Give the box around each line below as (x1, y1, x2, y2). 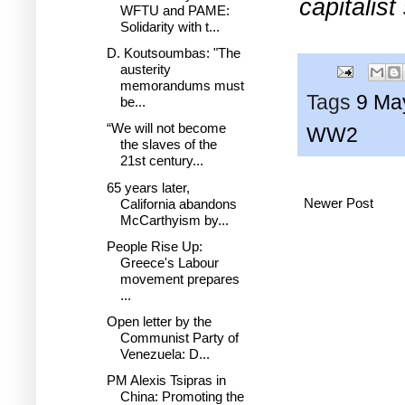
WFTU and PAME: (119, 2, 230, 18)
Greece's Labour (119, 254, 219, 270)
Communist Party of (119, 330, 239, 345)
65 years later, (106, 179, 190, 195)
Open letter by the (106, 314, 212, 329)
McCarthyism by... (119, 212, 229, 228)
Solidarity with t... (119, 18, 220, 34)
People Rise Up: (106, 238, 202, 254)
